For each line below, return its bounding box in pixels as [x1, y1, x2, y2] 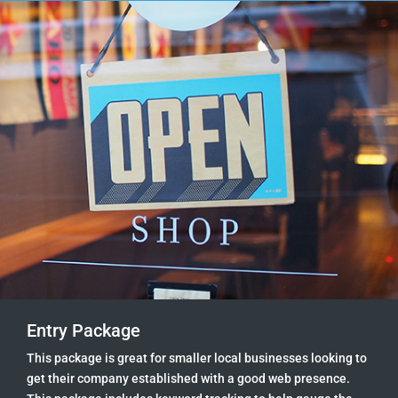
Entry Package [27, 320, 140, 342]
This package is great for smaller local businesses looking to [27, 351, 367, 366]
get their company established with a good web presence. [27, 371, 350, 386]
